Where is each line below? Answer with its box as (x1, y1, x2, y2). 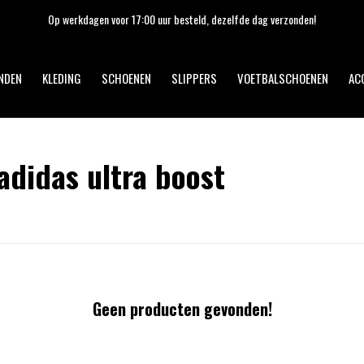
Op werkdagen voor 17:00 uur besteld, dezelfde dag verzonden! (48, 11, 316, 28)
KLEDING (42, 69, 81, 87)
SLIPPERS (171, 69, 217, 87)
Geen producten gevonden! (92, 297, 272, 321)
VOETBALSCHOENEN (237, 69, 328, 87)
